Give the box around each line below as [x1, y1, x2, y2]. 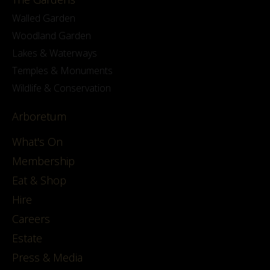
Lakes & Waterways [12, 46, 97, 60]
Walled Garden [12, 11, 75, 25]
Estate [12, 230, 42, 245]
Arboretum [12, 108, 66, 124]
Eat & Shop [12, 172, 66, 187]
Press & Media [12, 250, 83, 265]
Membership [12, 153, 75, 168]
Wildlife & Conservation [12, 81, 111, 95]
